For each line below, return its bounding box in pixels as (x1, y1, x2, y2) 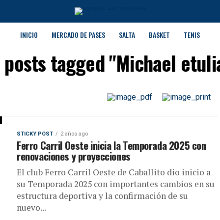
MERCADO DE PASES (52, 29, 105, 40)
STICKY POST (17, 131, 53, 137)
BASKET (149, 29, 170, 40)
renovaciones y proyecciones (17, 148, 131, 164)
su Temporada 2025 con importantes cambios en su (17, 178, 215, 190)
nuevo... (17, 202, 46, 213)
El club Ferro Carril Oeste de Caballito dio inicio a (17, 166, 211, 178)
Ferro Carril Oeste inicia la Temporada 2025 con (17, 137, 206, 153)
